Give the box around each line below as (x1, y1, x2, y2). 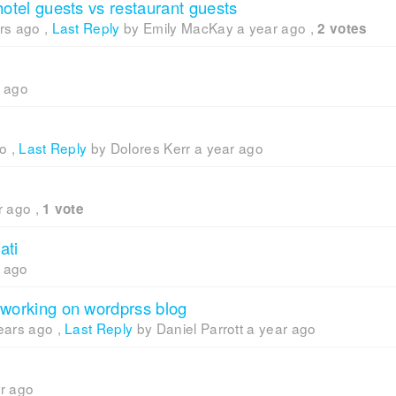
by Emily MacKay (119, 18, 238, 38)
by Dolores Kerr (87, 138, 194, 158)
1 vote (42, 199, 85, 219)
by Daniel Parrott (133, 318, 247, 339)
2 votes (317, 19, 368, 39)
